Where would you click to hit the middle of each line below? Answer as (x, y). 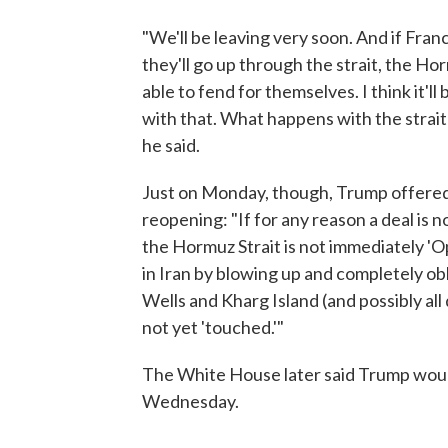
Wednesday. (190, 401)
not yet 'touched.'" (213, 327)
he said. (171, 145)
